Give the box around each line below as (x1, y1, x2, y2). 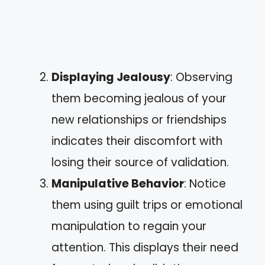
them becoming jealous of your (51, 91, 227, 106)
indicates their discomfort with (51, 133, 222, 149)
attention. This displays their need (51, 240, 238, 256)
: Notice (184, 176, 226, 192)
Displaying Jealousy (51, 69, 170, 85)
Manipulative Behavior (51, 176, 184, 192)
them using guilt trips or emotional (51, 197, 243, 213)
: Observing (170, 69, 232, 85)
